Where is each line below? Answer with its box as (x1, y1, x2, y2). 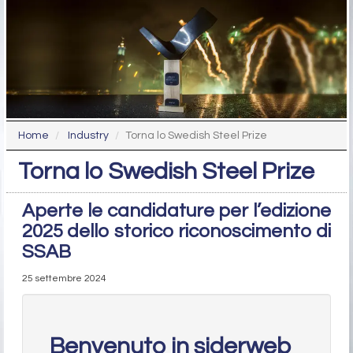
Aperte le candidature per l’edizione (22, 201, 331, 221)
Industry (68, 130, 109, 142)
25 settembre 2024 (22, 273, 106, 284)
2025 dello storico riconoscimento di (22, 221, 331, 242)
